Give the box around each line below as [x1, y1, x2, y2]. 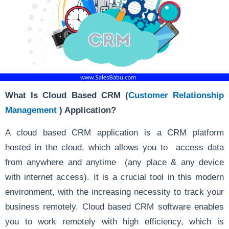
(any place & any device [120, 157, 224, 167]
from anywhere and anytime [5, 157, 117, 167]
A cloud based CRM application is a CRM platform [5, 127, 224, 137]
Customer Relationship [128, 90, 224, 100]
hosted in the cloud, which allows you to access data [5, 142, 224, 152]
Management [5, 105, 57, 114]
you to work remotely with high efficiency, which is [5, 216, 224, 226]
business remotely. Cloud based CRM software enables [5, 201, 224, 211]
